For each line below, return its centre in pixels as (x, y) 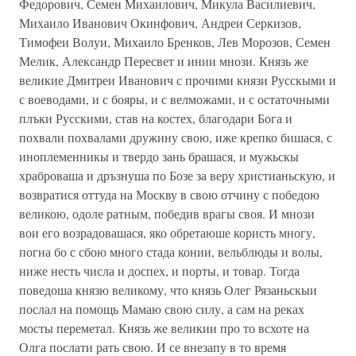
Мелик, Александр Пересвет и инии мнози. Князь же (164, 61)
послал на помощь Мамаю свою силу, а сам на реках (162, 309)
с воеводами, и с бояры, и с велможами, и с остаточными (174, 99)
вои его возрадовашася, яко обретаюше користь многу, (167, 232)
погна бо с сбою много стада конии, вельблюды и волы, (171, 252)
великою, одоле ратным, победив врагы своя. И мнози (167, 213)
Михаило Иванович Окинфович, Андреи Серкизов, (160, 23)
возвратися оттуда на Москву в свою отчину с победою (169, 194)
